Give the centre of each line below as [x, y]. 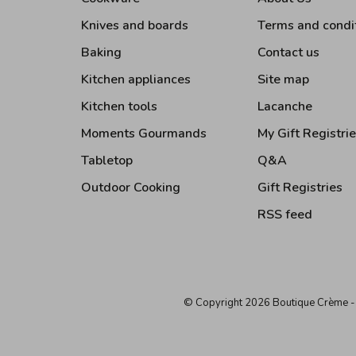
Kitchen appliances [136, 79]
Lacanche [285, 106]
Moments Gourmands [144, 133]
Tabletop [107, 161]
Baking [101, 52]
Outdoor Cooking [131, 188]
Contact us [288, 52]
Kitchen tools [119, 106]
